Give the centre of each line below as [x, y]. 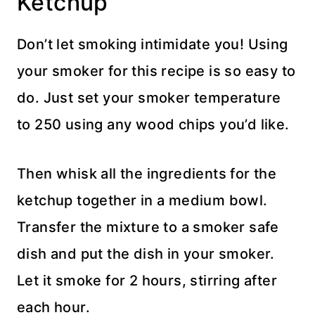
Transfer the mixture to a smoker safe [148, 227]
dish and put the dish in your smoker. [146, 253]
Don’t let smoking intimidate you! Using [153, 44]
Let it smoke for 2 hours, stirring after [147, 280]
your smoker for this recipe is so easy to [156, 71]
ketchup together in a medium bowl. [142, 200]
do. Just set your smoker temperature [149, 97]
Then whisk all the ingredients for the [147, 173]
